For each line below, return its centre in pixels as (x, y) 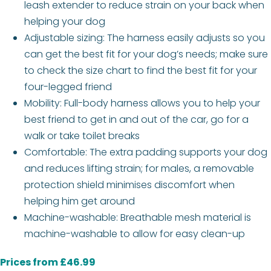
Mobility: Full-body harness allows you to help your (142, 103)
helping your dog (65, 22)
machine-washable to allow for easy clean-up (135, 234)
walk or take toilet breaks (82, 136)
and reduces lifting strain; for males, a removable (139, 169)
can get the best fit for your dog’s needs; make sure (146, 54)
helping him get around (80, 201)
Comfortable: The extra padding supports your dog (146, 152)
